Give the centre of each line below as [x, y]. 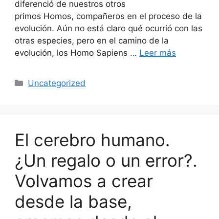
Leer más [158, 53]
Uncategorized [57, 83]
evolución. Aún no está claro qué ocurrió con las [109, 29]
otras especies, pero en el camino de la [92, 41]
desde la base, [73, 202]
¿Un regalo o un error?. [106, 161]
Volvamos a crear [84, 181]
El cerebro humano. [92, 140]
